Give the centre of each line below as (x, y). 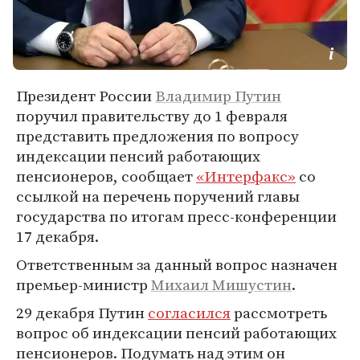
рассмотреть (279, 313)
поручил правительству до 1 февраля (152, 116)
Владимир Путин (218, 96)
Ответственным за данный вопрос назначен (177, 264)
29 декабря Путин (82, 313)
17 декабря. (57, 236)
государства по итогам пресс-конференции (176, 216)
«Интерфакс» (246, 176)
